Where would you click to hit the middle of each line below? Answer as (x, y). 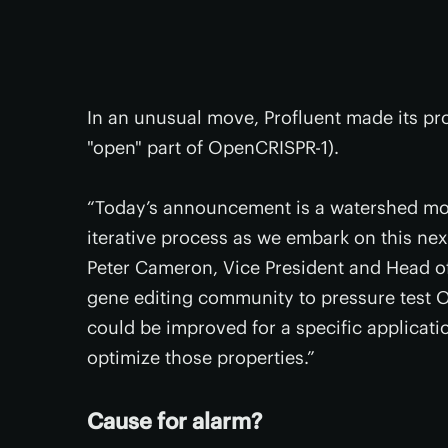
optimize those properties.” (201, 357)
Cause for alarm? (174, 421)
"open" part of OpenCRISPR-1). (213, 147)
